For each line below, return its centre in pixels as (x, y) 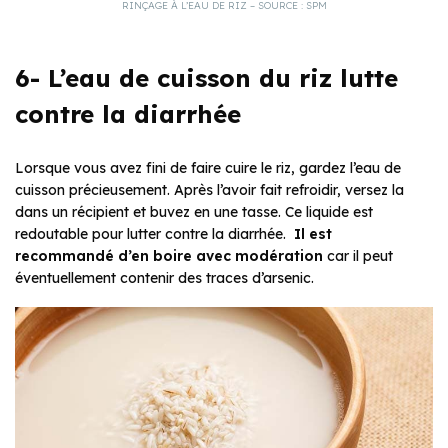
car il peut (358, 256)
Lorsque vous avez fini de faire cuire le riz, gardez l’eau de (208, 168)
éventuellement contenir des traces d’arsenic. (164, 278)
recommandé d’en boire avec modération (169, 256)
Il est (313, 234)
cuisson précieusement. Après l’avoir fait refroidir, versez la (209, 190)
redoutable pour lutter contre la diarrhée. (154, 234)
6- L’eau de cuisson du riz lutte (206, 78)
